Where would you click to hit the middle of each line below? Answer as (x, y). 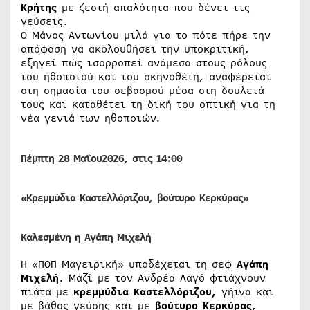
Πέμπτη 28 (47, 158)
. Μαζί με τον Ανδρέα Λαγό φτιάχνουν (162, 278)
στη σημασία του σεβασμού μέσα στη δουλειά (143, 90)
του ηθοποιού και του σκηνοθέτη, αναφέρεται (146, 76)
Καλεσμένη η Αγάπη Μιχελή (86, 237)
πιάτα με (47, 292)
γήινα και (245, 292)
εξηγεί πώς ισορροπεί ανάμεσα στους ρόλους (144, 63)
